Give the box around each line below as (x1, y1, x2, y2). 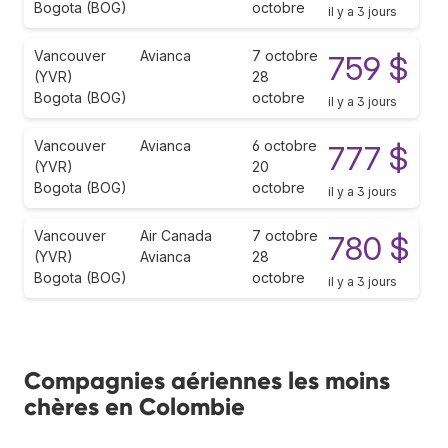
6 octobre (252, 136, 317, 154)
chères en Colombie (24, 391, 245, 421)
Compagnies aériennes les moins (24, 365, 390, 395)
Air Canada (140, 226, 212, 244)
